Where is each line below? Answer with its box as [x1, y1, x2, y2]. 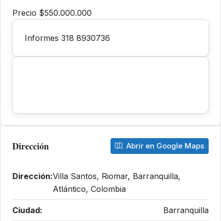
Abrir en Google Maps [124, 141, 204, 151]
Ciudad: [12, 205, 42, 216]
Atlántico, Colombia [53, 184, 126, 194]
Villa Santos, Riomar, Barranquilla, [53, 171, 181, 182]
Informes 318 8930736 [25, 33, 110, 43]
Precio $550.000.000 [12, 8, 92, 18]
